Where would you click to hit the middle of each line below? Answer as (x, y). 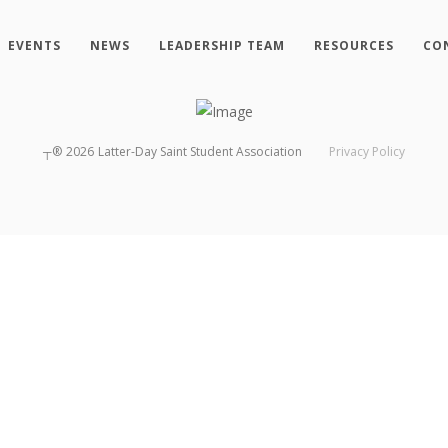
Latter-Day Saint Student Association (200, 152)
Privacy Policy (366, 152)
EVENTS (34, 45)
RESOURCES (353, 45)
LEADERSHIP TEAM (221, 45)
